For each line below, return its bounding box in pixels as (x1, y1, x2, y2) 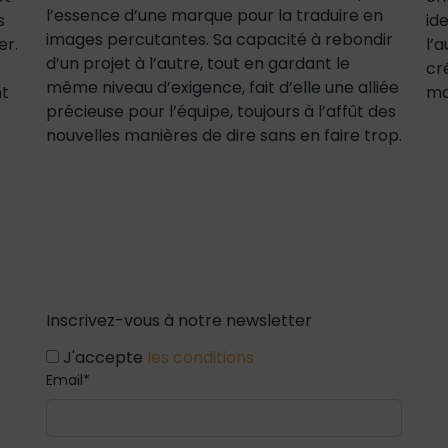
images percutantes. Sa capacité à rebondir (46, 28, 393, 51)
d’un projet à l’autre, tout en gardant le (46, 52, 350, 75)
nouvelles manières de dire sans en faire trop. (46, 124, 402, 147)
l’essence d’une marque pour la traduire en (46, 4, 383, 27)
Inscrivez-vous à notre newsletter (46, 309, 312, 332)
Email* (46, 370, 90, 390)
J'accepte (59, 346, 143, 369)
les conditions (143, 346, 254, 369)
